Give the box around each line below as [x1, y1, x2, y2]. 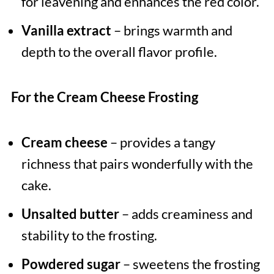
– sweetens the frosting [120, 256, 260, 273]
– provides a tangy [107, 134, 215, 151]
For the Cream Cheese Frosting [10, 89, 198, 106]
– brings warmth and [111, 22, 232, 39]
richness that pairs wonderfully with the [21, 155, 253, 172]
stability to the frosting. [21, 227, 157, 244]
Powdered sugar [21, 256, 120, 273]
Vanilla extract [21, 22, 111, 39]
